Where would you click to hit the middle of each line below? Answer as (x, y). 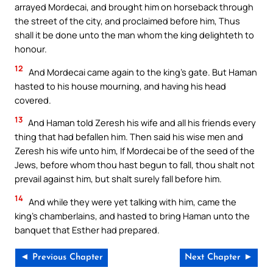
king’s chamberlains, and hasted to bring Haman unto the (132, 215)
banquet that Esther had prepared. (87, 229)
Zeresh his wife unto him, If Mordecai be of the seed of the (135, 151)
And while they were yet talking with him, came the (132, 201)
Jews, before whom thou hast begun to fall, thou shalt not (135, 165)
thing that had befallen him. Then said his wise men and (129, 137)
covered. (33, 100)
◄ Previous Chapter (62, 258)
